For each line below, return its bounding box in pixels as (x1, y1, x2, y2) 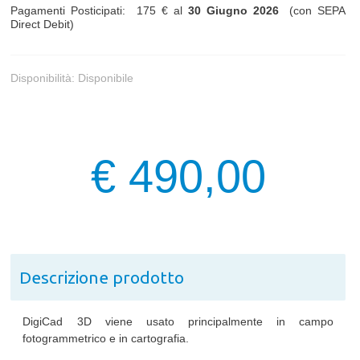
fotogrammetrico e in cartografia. (22, 332, 190, 346)
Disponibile (78, 72, 134, 85)
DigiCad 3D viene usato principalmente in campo (22, 315, 334, 329)
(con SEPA (278, 4, 346, 18)
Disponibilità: (10, 72, 79, 85)
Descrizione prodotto (18, 268, 184, 288)
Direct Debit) (10, 18, 75, 31)
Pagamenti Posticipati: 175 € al (10, 4, 188, 18)
